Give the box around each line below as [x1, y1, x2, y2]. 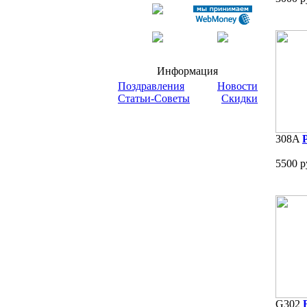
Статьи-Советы [118, 93, 190, 104]
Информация [157, 65, 219, 77]
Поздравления [118, 80, 184, 92]
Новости [217, 80, 258, 92]
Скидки [221, 93, 258, 104]
